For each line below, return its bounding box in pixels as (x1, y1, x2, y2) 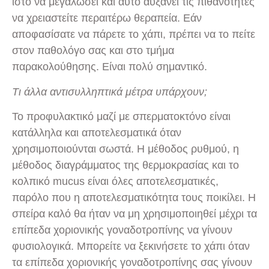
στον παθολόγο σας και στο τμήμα (12, 44, 174, 57)
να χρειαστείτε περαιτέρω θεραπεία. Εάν (12, 12, 202, 25)
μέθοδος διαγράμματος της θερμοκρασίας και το (12, 159, 239, 172)
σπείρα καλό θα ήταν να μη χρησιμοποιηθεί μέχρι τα (12, 208, 257, 220)
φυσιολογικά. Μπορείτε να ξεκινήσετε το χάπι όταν (12, 240, 250, 253)
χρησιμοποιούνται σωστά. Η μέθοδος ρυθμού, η (12, 143, 239, 156)
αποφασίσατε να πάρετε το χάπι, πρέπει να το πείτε (12, 28, 255, 41)
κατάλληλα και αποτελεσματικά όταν (12, 127, 181, 139)
